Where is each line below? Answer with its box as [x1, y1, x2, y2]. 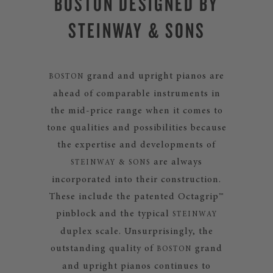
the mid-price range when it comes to [50, 106, 223, 116]
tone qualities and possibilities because [46, 123, 227, 133]
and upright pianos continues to [62, 261, 211, 271]
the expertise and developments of [57, 140, 216, 150]
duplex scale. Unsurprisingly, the [60, 227, 213, 236]
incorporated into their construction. [52, 175, 221, 185]
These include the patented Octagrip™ [49, 192, 224, 202]
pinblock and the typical [55, 209, 172, 219]
